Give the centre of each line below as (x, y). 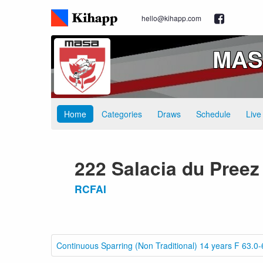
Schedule (213, 114)
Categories (122, 114)
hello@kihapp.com (171, 18)
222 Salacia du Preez (167, 168)
